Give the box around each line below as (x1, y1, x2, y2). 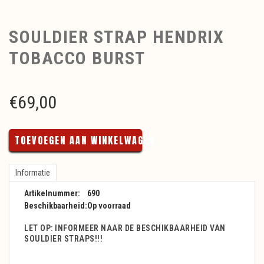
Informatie (15, 167, 50, 177)
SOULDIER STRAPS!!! (24, 233, 103, 243)
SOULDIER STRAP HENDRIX (9, 26, 224, 47)
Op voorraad (87, 200, 131, 210)
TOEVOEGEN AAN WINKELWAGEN (15, 133, 155, 147)
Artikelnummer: (24, 188, 80, 198)
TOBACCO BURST (9, 47, 146, 68)
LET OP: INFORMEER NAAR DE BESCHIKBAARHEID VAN (24, 223, 226, 233)
